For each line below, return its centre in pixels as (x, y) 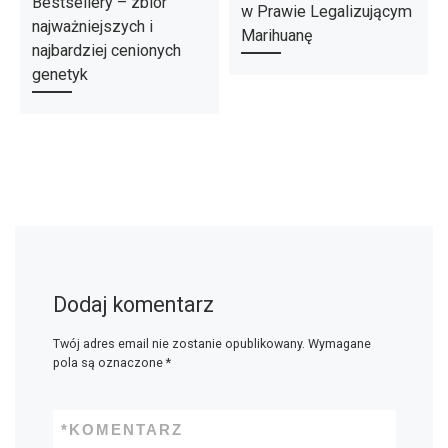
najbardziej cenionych (106, 51)
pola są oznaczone (109, 363)
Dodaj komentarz (133, 304)
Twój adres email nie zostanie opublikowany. (178, 344)
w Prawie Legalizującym (326, 12)
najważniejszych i (92, 27)
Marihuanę (276, 36)
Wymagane (339, 344)
